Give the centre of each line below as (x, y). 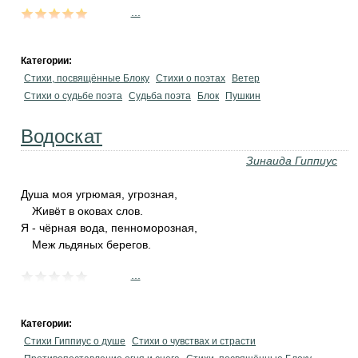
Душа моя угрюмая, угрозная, (99, 194)
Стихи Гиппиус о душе (75, 341)
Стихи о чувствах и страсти (194, 341)
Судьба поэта (160, 96)
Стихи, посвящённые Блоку (87, 78)
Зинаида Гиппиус (292, 161)
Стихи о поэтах (191, 78)
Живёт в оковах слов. (88, 211)
